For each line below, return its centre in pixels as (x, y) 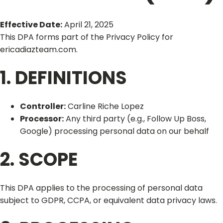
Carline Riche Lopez (105, 106)
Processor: (42, 119)
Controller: (43, 106)
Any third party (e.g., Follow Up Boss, (135, 119)
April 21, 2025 (88, 25)
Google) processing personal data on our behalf (114, 131)
